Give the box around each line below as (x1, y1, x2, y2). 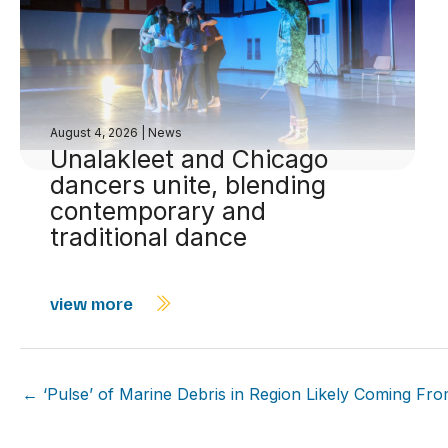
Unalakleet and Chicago (50, 144, 328, 174)
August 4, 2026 (50, 125, 141, 140)
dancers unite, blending (50, 170, 326, 200)
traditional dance (50, 222, 247, 252)
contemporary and (50, 196, 266, 226)
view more (50, 292, 137, 314)
